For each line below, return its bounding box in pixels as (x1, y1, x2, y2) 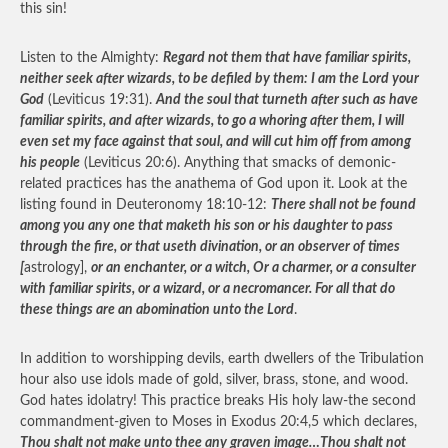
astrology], (24, 261, 91, 275)
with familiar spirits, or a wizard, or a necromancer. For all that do (20, 282, 395, 296)
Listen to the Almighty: (20, 51, 163, 65)
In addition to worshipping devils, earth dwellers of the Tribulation (20, 352, 424, 366)
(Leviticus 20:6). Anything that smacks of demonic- (80, 156, 396, 170)
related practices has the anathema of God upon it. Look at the (20, 177, 407, 191)
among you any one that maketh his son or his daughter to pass (20, 219, 393, 233)
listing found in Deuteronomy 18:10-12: (20, 198, 271, 212)
